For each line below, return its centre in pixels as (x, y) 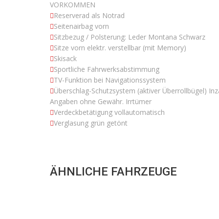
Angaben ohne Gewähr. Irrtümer (101, 102)
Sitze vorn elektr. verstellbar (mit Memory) (120, 48)
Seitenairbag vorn (81, 26)
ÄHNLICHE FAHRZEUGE (113, 172)
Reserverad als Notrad (89, 16)
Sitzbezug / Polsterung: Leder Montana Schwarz (130, 37)
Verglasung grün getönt (91, 123)
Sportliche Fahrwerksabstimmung (107, 69)
